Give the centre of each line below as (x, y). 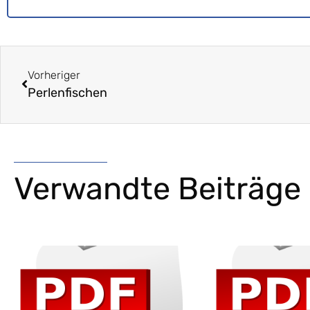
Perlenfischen (67, 93)
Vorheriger (54, 75)
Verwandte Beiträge (157, 189)
